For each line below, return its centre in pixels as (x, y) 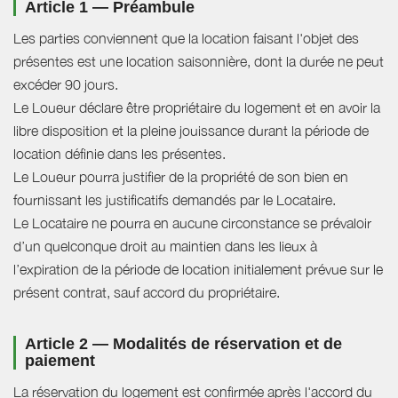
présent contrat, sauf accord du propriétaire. (147, 293)
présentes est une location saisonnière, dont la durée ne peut (199, 62)
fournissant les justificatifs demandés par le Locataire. (175, 200)
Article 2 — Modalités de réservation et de (183, 344)
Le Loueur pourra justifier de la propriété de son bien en (181, 177)
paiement (60, 361)
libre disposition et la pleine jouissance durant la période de (191, 131)
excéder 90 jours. (66, 85)
